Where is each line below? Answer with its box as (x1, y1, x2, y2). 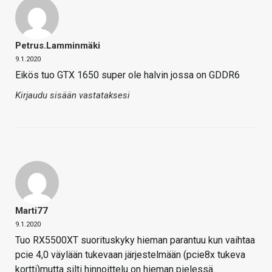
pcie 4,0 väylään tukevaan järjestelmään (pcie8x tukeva (15, 249, 245, 261)
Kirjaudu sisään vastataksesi (15, 90, 130, 101)
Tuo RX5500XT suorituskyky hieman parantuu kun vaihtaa (15, 234, 255, 246)
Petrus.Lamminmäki (15, 40, 100, 52)
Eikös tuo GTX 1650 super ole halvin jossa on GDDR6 (15, 69, 240, 81)
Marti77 (15, 205, 48, 217)
